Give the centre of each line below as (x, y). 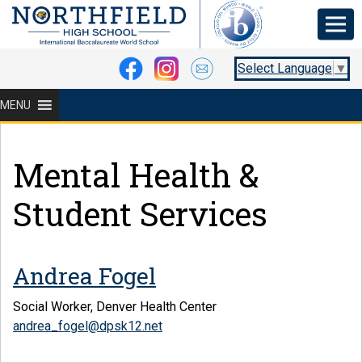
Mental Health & (136, 175)
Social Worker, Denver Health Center (115, 307)
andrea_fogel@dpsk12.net (88, 326)
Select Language (285, 69)
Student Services (140, 214)
